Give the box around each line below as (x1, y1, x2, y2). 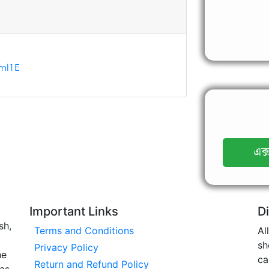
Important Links (29, 204, 118, 219)
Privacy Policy (34, 241, 98, 254)
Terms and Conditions (34, 225, 134, 237)
